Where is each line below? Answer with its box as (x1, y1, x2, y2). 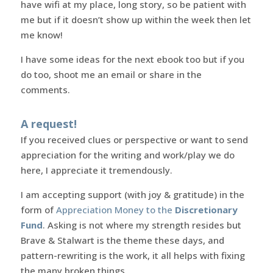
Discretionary (174, 203, 238, 216)
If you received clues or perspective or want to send (20, 133, 248, 146)
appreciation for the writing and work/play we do (20, 148, 235, 161)
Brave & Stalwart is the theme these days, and (20, 233, 224, 246)
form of (20, 203, 56, 216)
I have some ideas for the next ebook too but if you (20, 52, 244, 65)
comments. (20, 83, 70, 96)
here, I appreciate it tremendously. (20, 163, 172, 176)
